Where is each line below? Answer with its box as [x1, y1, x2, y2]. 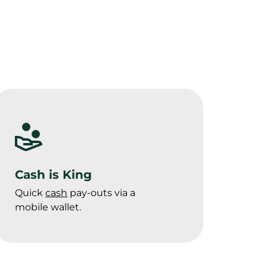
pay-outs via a [67, 187, 136, 198]
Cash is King [15, 167, 92, 182]
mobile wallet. [15, 201, 82, 213]
